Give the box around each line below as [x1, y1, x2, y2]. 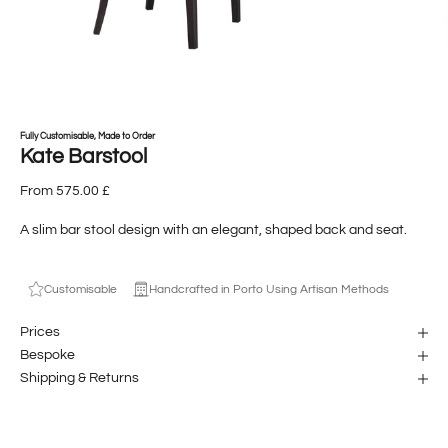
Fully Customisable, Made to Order [20, 130, 155, 141]
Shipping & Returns [20, 371, 139, 386]
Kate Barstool [20, 145, 147, 167]
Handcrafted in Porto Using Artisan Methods [149, 282, 389, 296]
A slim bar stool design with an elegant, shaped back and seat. [20, 222, 410, 237]
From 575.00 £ [20, 183, 110, 198]
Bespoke [20, 348, 75, 363]
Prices [20, 325, 60, 340]
